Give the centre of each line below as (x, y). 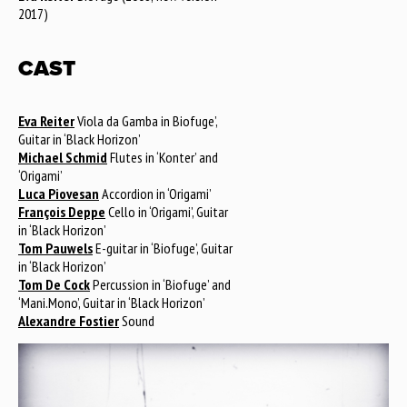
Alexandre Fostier (69, 321)
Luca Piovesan (59, 194)
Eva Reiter (46, 121)
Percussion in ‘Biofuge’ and (160, 284)
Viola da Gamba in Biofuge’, (146, 121)
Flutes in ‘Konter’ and (163, 157)
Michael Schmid (63, 157)
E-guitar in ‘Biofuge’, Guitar (163, 248)
